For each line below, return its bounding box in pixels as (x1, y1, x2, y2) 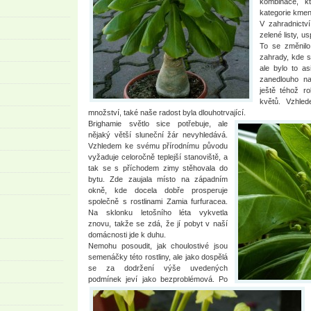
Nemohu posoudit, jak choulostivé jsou (88, 242, 228, 250)
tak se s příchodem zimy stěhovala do (88, 164, 228, 172)
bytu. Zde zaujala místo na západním (88, 175, 228, 183)
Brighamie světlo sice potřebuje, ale (88, 119, 228, 128)
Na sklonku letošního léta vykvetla (88, 208, 228, 217)
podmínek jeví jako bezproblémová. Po (88, 275, 228, 283)
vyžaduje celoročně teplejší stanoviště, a (88, 153, 228, 161)
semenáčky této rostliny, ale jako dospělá (88, 253, 228, 261)
